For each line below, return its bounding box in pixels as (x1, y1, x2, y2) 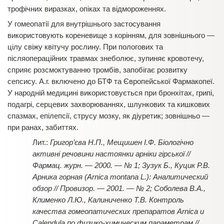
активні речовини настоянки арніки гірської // (32, 149, 190, 158)
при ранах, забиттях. (7, 123, 78, 131)
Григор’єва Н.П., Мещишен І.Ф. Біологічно (50, 138, 193, 146)
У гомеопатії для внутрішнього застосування (7, 19, 160, 28)
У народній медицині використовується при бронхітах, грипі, (7, 88, 214, 97)
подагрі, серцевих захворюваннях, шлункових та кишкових (7, 100, 210, 108)
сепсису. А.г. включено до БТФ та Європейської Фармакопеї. (7, 77, 214, 85)
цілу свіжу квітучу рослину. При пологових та (7, 42, 163, 51)
